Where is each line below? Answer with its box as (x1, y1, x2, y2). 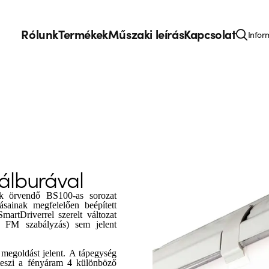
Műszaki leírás (107, 25, 184, 42)
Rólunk (21, 25, 58, 42)
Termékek (58, 25, 108, 42)
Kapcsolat (184, 25, 236, 42)
